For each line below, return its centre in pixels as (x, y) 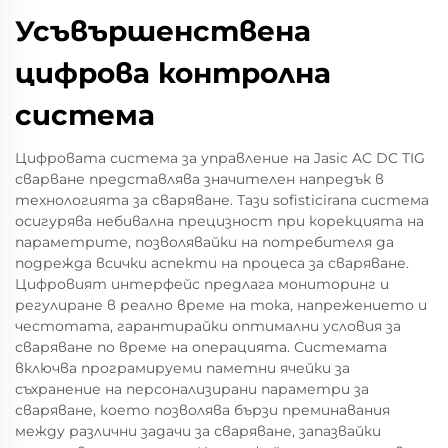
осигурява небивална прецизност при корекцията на (219, 221)
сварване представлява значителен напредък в (199, 179)
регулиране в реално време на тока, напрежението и (221, 305)
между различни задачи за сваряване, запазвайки (198, 431)
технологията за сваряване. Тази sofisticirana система (222, 200)
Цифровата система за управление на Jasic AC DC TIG (220, 158)
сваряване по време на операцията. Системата (201, 347)
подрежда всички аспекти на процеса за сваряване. (212, 263)
